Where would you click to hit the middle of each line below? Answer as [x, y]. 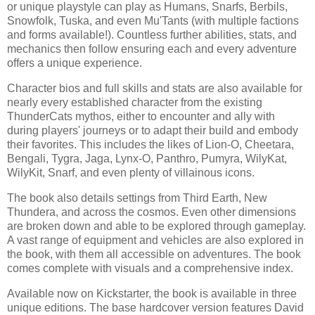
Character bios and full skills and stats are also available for [155, 89]
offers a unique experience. [75, 63]
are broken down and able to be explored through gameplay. [156, 226]
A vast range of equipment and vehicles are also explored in [155, 240]
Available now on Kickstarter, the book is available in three [152, 293]
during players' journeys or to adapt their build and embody [153, 131]
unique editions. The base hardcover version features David [155, 307]
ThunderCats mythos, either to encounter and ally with [141, 117]
